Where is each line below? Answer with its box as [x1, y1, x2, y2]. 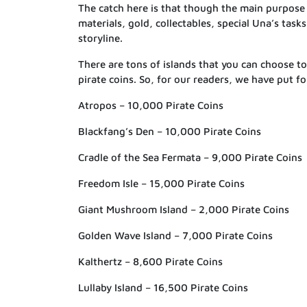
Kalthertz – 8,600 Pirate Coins [78, 255, 223, 267]
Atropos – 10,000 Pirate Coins [78, 99, 223, 111]
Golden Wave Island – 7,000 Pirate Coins [78, 229, 273, 241]
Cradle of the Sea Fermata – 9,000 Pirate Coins [78, 151, 302, 163]
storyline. [78, 32, 123, 44]
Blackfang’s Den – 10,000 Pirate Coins [78, 125, 261, 137]
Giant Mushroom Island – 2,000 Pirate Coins [78, 203, 289, 215]
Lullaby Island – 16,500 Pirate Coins [78, 281, 248, 293]
